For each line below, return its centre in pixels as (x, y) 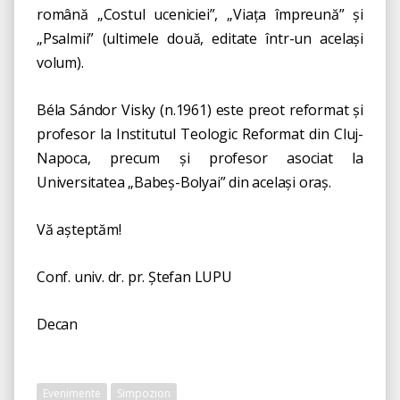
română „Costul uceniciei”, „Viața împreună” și (200, 14)
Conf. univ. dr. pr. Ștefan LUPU (134, 277)
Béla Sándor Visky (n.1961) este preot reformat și (200, 110)
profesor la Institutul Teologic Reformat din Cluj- (200, 134)
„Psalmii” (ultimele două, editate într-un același (200, 38)
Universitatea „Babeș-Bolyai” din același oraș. (184, 182)
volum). (60, 62)
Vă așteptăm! (79, 229)
